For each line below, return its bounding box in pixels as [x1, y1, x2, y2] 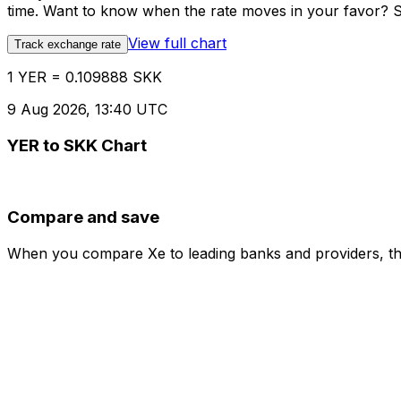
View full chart [128, 34, 226, 53]
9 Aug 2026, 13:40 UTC [7, 100, 167, 119]
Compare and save [7, 207, 159, 228]
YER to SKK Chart [7, 134, 147, 156]
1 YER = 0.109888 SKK [7, 68, 162, 87]
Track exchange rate [14, 38, 121, 52]
